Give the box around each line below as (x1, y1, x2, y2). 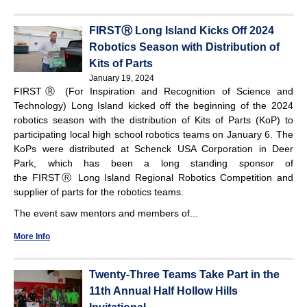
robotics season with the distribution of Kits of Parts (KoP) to (14, 114, 293, 125)
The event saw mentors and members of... (14, 207, 198, 219)
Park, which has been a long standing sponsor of (14, 157, 293, 169)
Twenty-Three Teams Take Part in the (89, 268, 280, 280)
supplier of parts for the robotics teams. (14, 186, 186, 197)
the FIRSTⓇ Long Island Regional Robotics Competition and (14, 171, 293, 183)
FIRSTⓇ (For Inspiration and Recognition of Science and (14, 85, 293, 97)
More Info (14, 231, 50, 241)
